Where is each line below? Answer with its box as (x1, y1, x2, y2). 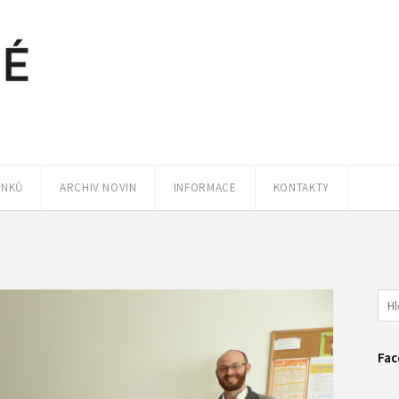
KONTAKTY (273, 180, 330, 195)
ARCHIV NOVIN (59, 180, 137, 195)
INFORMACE (173, 180, 237, 195)
